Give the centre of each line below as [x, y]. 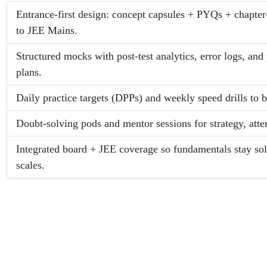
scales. [31, 165]
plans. [29, 72]
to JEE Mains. [47, 30]
